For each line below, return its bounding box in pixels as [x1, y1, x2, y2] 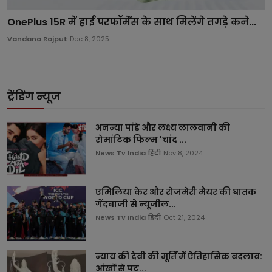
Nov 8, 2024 [163, 148, 203, 158]
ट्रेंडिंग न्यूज [7, 88, 61, 104]
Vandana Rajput [7, 33, 67, 44]
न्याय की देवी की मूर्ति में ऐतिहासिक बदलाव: [95, 250, 262, 262]
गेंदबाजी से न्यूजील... [95, 197, 176, 210]
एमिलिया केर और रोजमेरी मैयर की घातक [95, 185, 256, 198]
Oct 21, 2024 [163, 212, 205, 222]
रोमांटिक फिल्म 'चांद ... [95, 133, 186, 146]
